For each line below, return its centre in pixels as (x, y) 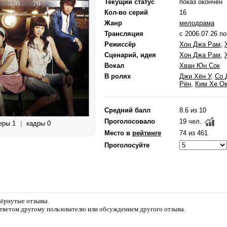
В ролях (118, 76)
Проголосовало (130, 121)
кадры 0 (39, 123)
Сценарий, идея (130, 55)
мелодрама (197, 23)
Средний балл (127, 110)
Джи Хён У (195, 76)
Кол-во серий (126, 12)
